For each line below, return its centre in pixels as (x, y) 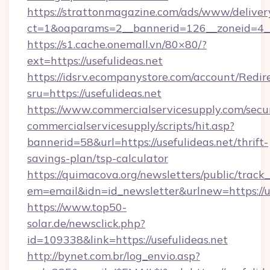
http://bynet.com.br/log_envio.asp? (114, 256)
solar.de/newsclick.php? (86, 223)
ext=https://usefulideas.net (95, 61)
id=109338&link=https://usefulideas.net (127, 240)
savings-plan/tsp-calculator (98, 158)
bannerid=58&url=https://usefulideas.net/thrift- (148, 142)
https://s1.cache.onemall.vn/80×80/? (117, 44)
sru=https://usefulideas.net (94, 93)
